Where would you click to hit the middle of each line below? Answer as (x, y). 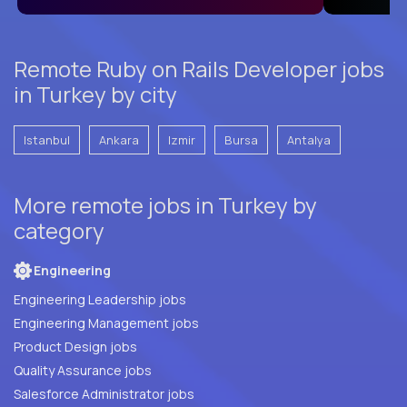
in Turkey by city (95, 94)
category (59, 230)
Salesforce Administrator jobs (104, 393)
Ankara (119, 139)
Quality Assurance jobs (138, 370)
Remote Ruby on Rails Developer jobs (199, 68)
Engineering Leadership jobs (100, 299)
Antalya (309, 139)
